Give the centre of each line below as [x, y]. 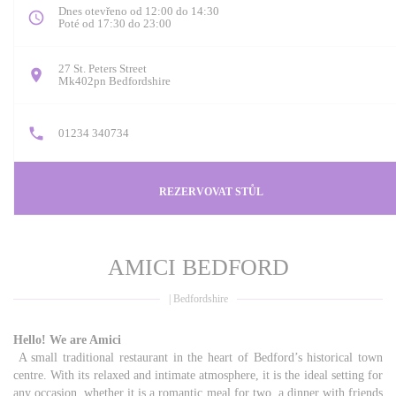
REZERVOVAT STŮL [211, 192]
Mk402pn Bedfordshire [114, 81]
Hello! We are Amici [67, 340]
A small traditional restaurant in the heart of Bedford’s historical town [198, 358]
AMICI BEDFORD [198, 267]
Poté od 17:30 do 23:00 [115, 23]
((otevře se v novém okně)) [233, 80]
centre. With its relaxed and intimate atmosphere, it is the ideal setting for [198, 375]
